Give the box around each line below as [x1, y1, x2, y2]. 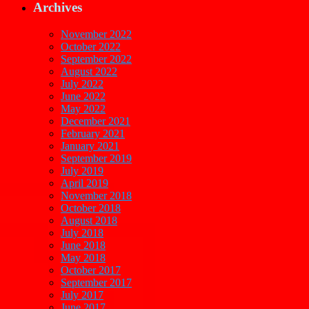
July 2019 [61, 164, 103, 177]
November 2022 [61, 28, 132, 40]
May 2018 [61, 251, 106, 263]
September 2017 [61, 276, 132, 288]
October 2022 [61, 40, 121, 52]
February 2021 [61, 127, 125, 139]
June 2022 [61, 90, 106, 102]
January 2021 [61, 139, 119, 152]
